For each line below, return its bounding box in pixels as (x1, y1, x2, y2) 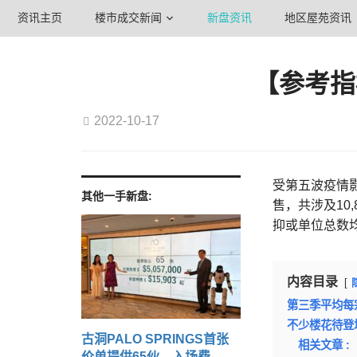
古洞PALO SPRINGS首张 (81, 332, 229, 346)
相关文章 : (298, 339, 350, 351)
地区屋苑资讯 (284, 11, 351, 24)
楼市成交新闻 (95, 11, 162, 24)
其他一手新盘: (81, 190, 152, 202)
